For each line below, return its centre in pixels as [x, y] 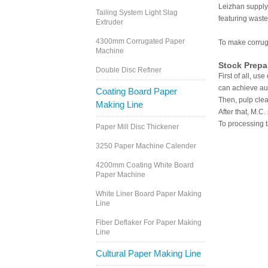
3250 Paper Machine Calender [146, 146]
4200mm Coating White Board [145, 165]
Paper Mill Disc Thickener [137, 127]
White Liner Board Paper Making [149, 194]
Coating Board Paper [136, 92]
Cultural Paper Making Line [148, 254]
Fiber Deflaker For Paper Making [149, 223]
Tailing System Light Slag [137, 13]
